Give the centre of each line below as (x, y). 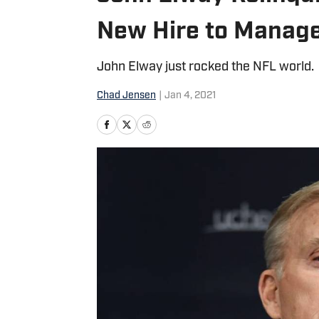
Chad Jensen (126, 96)
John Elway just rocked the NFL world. (205, 67)
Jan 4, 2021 (190, 96)
